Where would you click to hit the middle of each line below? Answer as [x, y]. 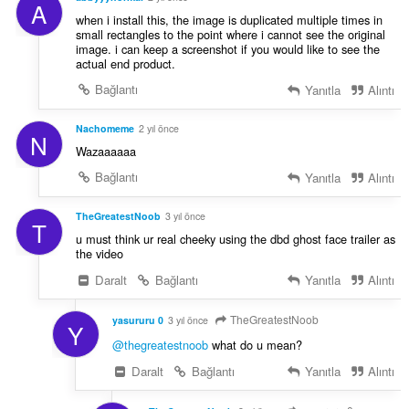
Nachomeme [105, 129]
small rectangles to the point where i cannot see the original [230, 35]
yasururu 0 [137, 320]
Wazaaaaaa [105, 152]
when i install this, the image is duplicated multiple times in [229, 20]
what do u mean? [255, 344]
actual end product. [125, 64]
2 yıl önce [158, 129]
